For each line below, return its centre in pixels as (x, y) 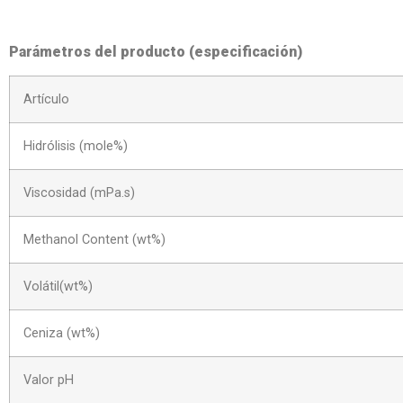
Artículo (46, 100)
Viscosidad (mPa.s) (79, 193)
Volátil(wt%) (58, 287)
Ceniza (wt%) (62, 334)
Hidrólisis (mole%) (76, 147)
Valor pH (49, 381)
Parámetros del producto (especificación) (156, 51)
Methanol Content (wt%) (94, 240)
